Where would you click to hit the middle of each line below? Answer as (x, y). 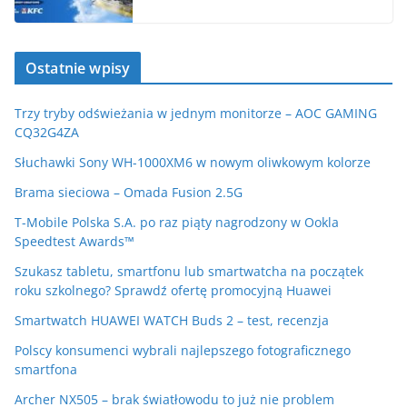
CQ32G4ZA (47, 132)
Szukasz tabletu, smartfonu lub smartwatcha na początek (189, 271)
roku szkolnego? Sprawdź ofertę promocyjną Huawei (175, 290)
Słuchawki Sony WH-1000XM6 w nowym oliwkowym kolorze (193, 162)
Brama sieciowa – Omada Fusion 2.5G (129, 192)
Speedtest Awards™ (74, 241)
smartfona (46, 369)
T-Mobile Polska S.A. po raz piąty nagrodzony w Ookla (177, 222)
